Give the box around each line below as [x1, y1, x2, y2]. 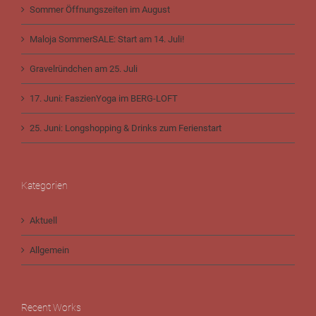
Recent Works [21, 302, 81, 313]
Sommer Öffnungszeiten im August [30, 4, 170, 15]
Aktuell [30, 215, 57, 226]
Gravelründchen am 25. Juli [30, 63, 138, 74]
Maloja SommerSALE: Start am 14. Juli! [30, 34, 184, 44]
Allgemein [30, 245, 69, 255]
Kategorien [21, 180, 68, 191]
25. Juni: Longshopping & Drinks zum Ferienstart [30, 123, 221, 133]
